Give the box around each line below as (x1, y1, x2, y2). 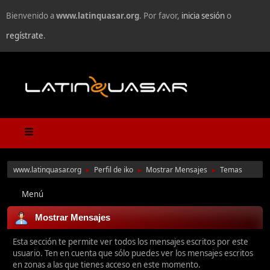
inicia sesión (181, 10, 225, 21)
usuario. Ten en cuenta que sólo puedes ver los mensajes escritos (13, 248, 253, 259)
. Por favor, (139, 10, 181, 21)
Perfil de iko (94, 165, 133, 175)
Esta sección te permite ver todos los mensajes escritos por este (13, 236, 248, 248)
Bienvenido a (6, 10, 56, 21)
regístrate (6, 30, 43, 41)
